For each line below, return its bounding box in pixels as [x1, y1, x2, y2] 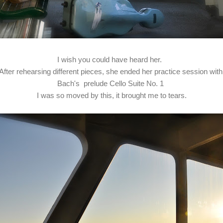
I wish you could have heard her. [57, 55, 166, 64]
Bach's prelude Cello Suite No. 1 [57, 79, 166, 88]
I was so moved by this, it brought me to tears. [36, 91, 187, 100]
